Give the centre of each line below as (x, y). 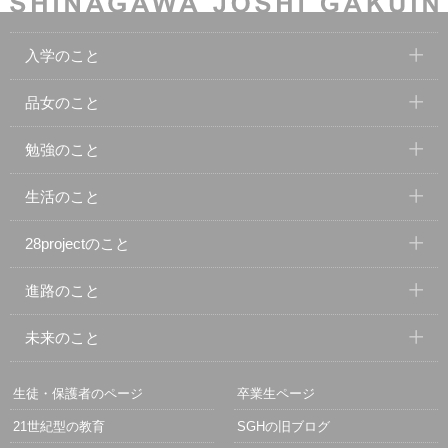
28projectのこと (77, 243)
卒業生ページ (276, 393)
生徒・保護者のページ (78, 393)
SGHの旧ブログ (283, 426)
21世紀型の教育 (59, 426)
